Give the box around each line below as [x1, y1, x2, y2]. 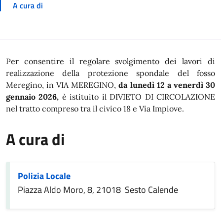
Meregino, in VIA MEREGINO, [6, 80, 119, 90]
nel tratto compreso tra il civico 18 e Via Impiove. [6, 104, 184, 113]
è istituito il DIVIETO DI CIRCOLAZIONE [59, 92, 216, 102]
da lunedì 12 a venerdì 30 [118, 80, 216, 90]
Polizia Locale [18, 169, 71, 183]
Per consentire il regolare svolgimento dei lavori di [6, 56, 215, 66]
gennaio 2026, [6, 92, 59, 102]
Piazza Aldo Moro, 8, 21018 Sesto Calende [18, 183, 178, 196]
